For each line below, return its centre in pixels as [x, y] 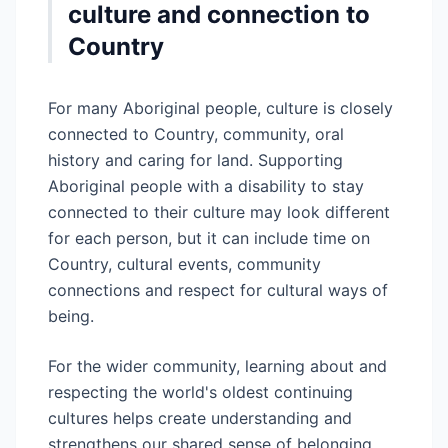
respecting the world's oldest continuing [200, 392]
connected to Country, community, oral [196, 134]
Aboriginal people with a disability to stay [206, 186]
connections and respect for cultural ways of [218, 290]
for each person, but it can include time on [209, 238]
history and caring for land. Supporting [195, 160]
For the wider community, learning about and [217, 366]
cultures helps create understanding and [200, 418]
